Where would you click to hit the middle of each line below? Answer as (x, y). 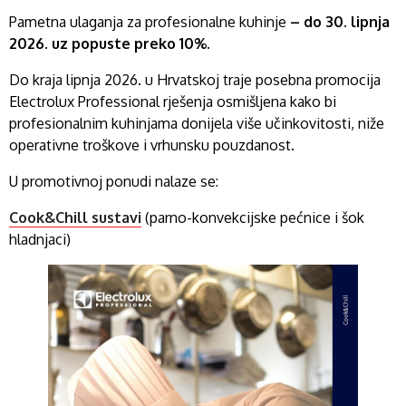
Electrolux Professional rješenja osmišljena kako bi (173, 101)
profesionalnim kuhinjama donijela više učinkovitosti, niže (197, 123)
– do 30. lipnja (340, 22)
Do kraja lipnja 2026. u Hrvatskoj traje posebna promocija (195, 80)
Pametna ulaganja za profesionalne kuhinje (150, 22)
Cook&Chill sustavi (75, 217)
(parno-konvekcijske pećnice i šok (253, 217)
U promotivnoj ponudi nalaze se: (114, 181)
